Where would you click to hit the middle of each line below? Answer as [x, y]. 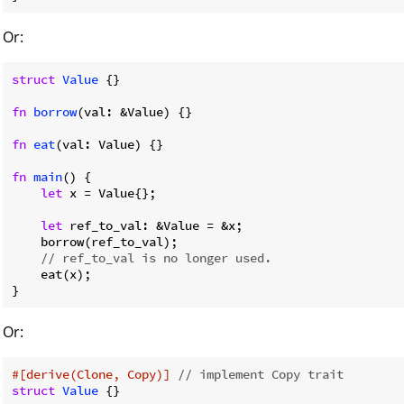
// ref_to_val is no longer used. [156, 257]
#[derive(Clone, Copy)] [91, 374]
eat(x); [51, 274]
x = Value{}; [109, 193]
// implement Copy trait [261, 374]
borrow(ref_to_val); [95, 241]
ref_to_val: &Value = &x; [152, 225]
